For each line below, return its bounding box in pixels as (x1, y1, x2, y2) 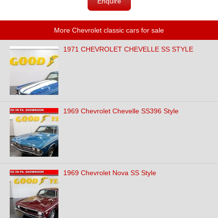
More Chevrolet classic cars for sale (54, 26, 164, 34)
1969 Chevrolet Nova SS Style (63, 169, 156, 177)
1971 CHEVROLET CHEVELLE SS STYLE (63, 45, 193, 53)
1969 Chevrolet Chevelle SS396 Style (63, 107, 179, 115)
